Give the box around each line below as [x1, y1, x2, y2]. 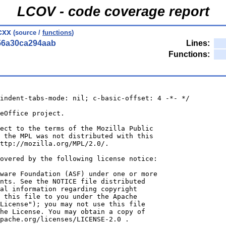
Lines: [186, 39, 210, 47]
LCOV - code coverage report [17, 4, 209, 19]
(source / [11, 29, 42, 36]
